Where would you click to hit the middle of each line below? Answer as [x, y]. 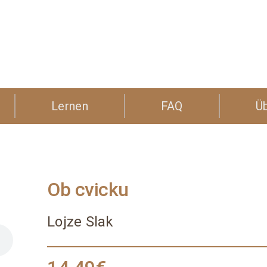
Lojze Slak [80, 222]
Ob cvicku [88, 190]
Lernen [70, 106]
